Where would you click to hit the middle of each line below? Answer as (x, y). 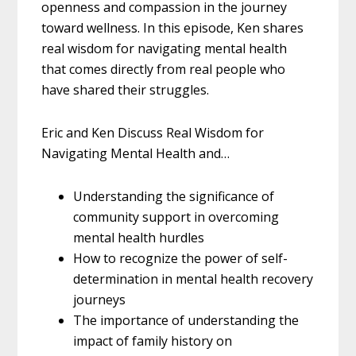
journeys (100, 300)
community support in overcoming (176, 217)
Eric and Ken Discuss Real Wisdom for (153, 133)
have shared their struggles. (126, 90)
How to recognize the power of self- (181, 259)
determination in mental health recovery (193, 279)
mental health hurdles (139, 238)
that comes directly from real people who (164, 70)
